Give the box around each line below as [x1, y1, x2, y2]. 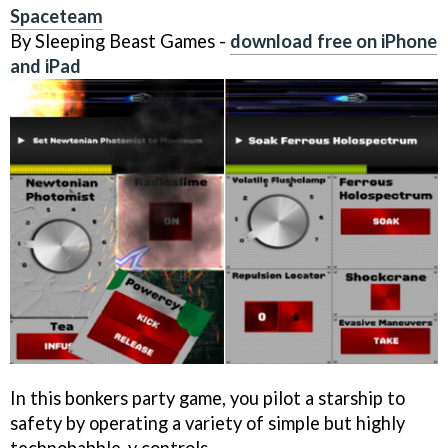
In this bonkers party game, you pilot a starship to [10, 386, 405, 409]
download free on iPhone [230, 29, 437, 52]
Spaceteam [10, 4, 103, 27]
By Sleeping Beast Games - [10, 29, 230, 52]
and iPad [10, 54, 81, 77]
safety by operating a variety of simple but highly [10, 411, 405, 434]
